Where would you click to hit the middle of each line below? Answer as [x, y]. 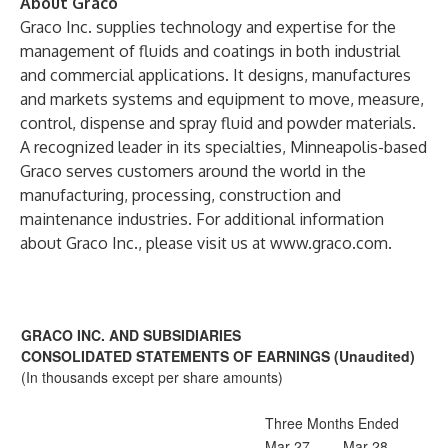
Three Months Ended [332, 423]
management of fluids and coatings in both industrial [210, 51]
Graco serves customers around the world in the [193, 171]
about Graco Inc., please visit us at [145, 243]
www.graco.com [329, 243]
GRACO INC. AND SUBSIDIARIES [131, 335]
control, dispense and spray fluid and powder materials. [218, 123]
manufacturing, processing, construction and [180, 195]
